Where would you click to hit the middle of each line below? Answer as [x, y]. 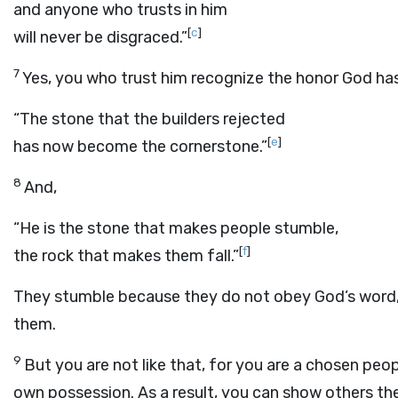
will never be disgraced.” [100, 37]
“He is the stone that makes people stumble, [176, 228]
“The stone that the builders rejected [149, 119]
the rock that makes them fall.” [126, 256]
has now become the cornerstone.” [140, 147]
